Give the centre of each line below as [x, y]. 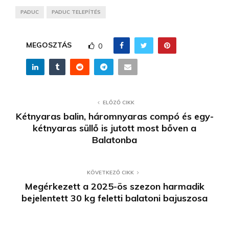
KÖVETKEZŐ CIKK [110, 173]
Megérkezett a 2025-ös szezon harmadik [114, 187]
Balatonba [114, 140]
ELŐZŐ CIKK [119, 103]
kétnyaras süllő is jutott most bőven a [114, 128]
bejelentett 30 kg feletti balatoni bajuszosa [114, 198]
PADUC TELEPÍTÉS [76, 12]
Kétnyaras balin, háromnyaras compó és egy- [114, 117]
